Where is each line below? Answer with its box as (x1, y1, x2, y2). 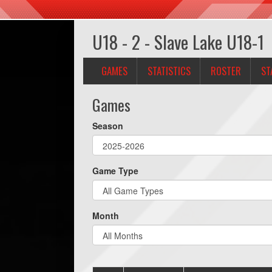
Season (92, 120, 123, 132)
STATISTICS (148, 63, 191, 78)
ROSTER (211, 63, 241, 78)
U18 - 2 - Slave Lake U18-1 (92, 29, 264, 55)
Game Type (92, 165, 138, 177)
